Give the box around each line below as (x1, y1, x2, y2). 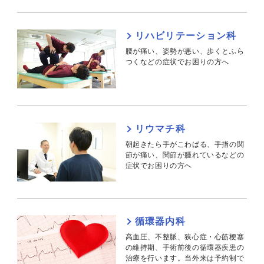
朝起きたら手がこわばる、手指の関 (125, 140, 245, 148)
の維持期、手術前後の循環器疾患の (125, 243, 245, 252)
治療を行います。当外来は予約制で (125, 254, 245, 263)
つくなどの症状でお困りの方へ (125, 57, 230, 66)
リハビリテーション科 (134, 30, 237, 41)
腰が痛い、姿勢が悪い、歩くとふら (125, 47, 245, 55)
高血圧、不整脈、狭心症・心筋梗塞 (125, 233, 245, 242)
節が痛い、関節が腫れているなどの (125, 150, 245, 159)
